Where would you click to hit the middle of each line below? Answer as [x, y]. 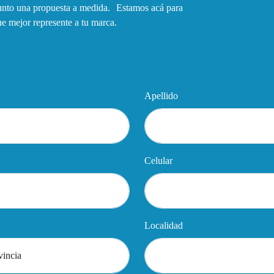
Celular [158, 160]
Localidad [164, 225]
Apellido [161, 95]
